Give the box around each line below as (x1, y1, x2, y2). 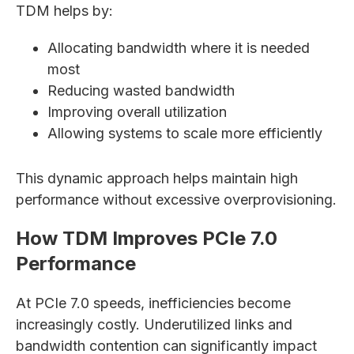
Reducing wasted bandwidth (47, 82, 235, 99)
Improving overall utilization (47, 104, 227, 120)
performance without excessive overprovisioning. (16, 191, 337, 208)
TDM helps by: (16, 2, 113, 19)
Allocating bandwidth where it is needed (47, 40, 310, 56)
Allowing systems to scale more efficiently (47, 125, 322, 141)
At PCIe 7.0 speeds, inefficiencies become (16, 295, 291, 311)
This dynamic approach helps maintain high (16, 170, 298, 186)
